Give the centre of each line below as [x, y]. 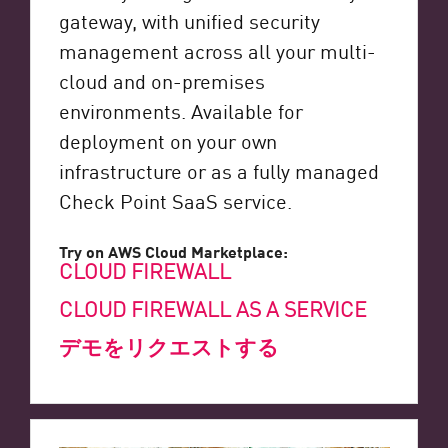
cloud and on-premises [161, 80]
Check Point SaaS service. [175, 200]
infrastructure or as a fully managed [218, 170]
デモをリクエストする [168, 346]
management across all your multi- [217, 50]
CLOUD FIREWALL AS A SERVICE [212, 308]
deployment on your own [167, 140]
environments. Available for [180, 110]
